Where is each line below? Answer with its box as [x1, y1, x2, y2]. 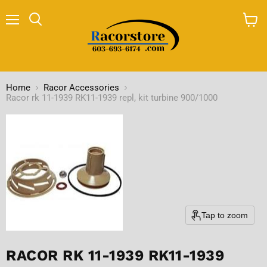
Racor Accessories [44, 82, 119, 93]
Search [35, 26, 62, 36]
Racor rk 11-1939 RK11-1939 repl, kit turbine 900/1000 [6, 92, 218, 103]
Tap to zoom [201, 210, 248, 220]
